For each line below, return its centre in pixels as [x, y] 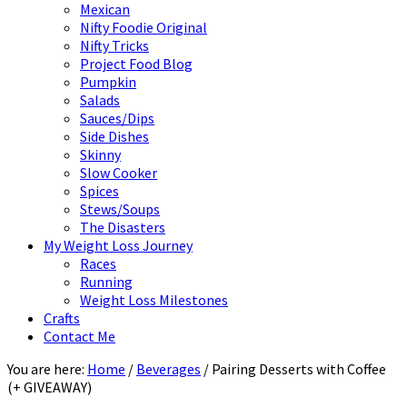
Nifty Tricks [114, 45]
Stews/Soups [120, 209]
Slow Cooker [119, 173]
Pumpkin [108, 82]
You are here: [47, 369]
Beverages [169, 369]
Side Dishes [114, 136]
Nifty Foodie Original [144, 27]
